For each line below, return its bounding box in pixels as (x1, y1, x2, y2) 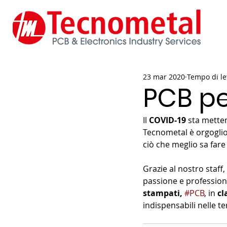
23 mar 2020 (143, 71, 185, 82)
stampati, (143, 187, 184, 199)
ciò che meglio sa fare (143, 139, 225, 150)
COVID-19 (149, 115, 186, 126)
